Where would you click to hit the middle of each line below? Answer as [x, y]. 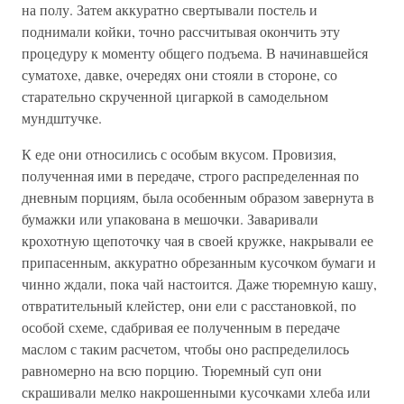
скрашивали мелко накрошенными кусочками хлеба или [196, 392]
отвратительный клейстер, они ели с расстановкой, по [189, 305]
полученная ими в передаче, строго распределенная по [190, 175]
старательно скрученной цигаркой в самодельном [175, 96]
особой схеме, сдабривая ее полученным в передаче [181, 327]
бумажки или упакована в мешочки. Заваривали [170, 219]
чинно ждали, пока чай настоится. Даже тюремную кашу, [199, 284]
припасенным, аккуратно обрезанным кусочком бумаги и [199, 262]
